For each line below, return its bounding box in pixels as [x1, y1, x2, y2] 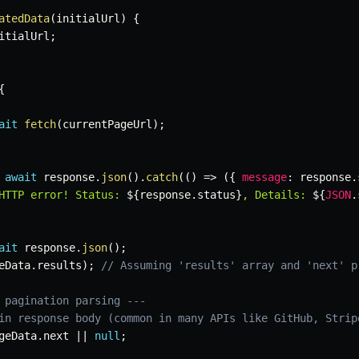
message [242, 171, 287, 184]
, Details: [242, 188, 313, 202]
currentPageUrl [63, 118, 152, 131]
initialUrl [56, 12, 120, 26]
